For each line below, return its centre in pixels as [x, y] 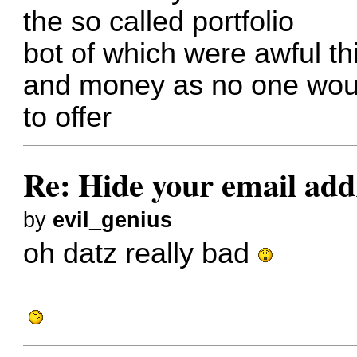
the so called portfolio [159, 22]
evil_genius [113, 220]
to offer [68, 118]
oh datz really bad [141, 254]
